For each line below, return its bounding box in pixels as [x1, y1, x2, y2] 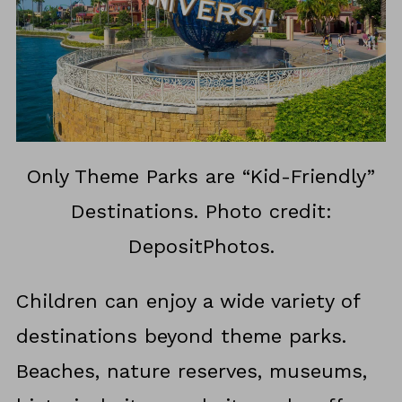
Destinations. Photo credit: [70, 200, 332, 223]
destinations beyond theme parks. [15, 325, 346, 348]
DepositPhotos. [127, 235, 275, 258]
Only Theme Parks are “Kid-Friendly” [27, 165, 375, 188]
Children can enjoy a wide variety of [15, 290, 360, 313]
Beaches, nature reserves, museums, [15, 360, 367, 383]
